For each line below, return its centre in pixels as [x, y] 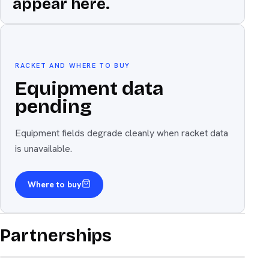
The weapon [40, 52]
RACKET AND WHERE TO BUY [73, 66]
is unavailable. [44, 148]
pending [53, 106]
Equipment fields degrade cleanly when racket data [122, 133]
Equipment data [89, 88]
